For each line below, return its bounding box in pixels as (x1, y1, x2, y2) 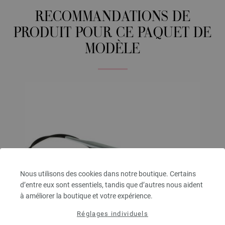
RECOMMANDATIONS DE (35, 10, 190, 25)
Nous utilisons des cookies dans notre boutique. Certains (20, 170, 196, 178)
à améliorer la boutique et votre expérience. (20, 192, 153, 200)
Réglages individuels (77, 210, 148, 217)
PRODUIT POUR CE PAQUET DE (14, 26, 211, 41)
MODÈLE (85, 42, 140, 57)
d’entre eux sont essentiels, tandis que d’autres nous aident (20, 181, 203, 189)
